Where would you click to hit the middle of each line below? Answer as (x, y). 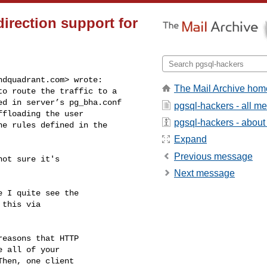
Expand (190, 139)
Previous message (213, 156)
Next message (204, 173)
